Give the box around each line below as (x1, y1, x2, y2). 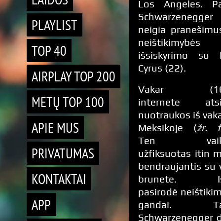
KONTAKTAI (32, 170, 86, 188)
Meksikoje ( (138, 122, 197, 133)
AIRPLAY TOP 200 (32, 67, 115, 85)
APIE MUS (32, 118, 79, 137)
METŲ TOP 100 (32, 93, 104, 111)
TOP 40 (32, 41, 67, 60)
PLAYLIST (32, 16, 77, 34)
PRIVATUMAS (32, 144, 94, 162)
